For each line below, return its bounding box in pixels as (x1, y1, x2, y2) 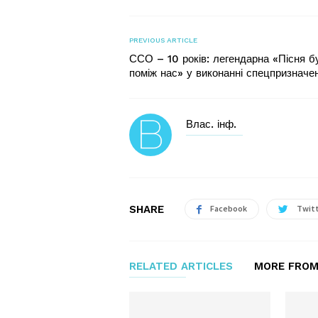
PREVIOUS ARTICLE (129, 36, 197, 44)
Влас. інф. (186, 118, 236, 131)
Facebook (210, 203, 247, 214)
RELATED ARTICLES (129, 260, 233, 273)
